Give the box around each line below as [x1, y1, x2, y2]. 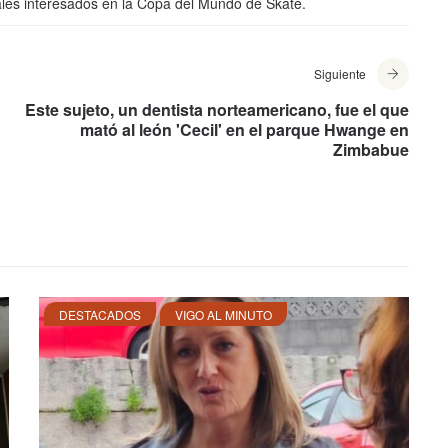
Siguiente [314, 65, 366, 83]
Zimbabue [333, 138, 409, 162]
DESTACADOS [59, 306, 141, 324]
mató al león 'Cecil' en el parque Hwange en [80, 118, 409, 142]
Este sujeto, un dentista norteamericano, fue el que [25, 98, 409, 122]
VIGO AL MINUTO [175, 306, 272, 324]
